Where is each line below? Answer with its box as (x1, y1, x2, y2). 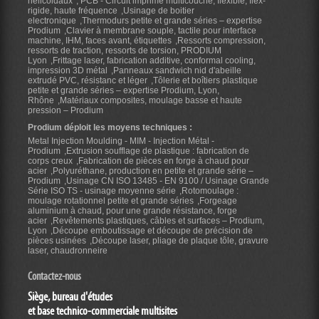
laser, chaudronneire (28, 245, 108, 256)
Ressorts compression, (177, 35, 266, 46)
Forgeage (199, 195, 237, 206)
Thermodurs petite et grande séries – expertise (82, 15, 262, 26)
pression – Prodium (28, 105, 103, 115)
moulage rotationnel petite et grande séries (28, 195, 194, 206)
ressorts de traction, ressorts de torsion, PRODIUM (28, 45, 221, 56)
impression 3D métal (28, 65, 108, 75)
